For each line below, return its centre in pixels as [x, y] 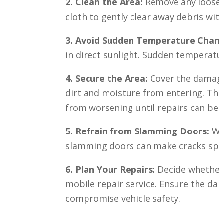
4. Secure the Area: [108, 78]
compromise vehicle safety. [123, 199]
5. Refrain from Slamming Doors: [138, 131]
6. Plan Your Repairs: [112, 169]
